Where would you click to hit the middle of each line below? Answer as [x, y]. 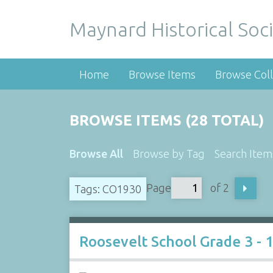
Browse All [96, 154]
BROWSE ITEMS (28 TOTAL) [166, 120]
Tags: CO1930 [108, 189]
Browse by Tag [168, 154]
